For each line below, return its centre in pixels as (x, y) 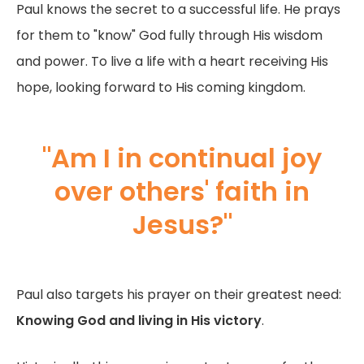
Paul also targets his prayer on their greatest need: (179, 294)
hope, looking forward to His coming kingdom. (161, 87)
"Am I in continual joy (182, 158)
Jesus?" (182, 224)
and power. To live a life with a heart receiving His (172, 61)
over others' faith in (182, 191)
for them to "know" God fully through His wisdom (169, 35)
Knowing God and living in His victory (139, 320)
